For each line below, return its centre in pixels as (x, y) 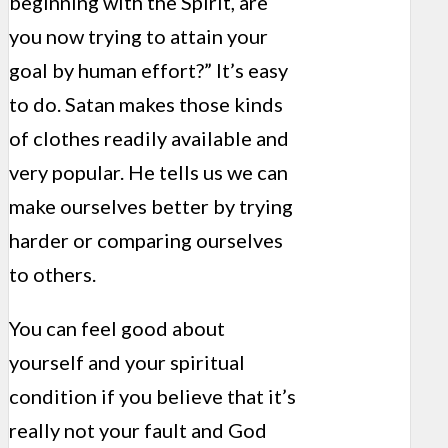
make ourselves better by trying (151, 206)
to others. (52, 274)
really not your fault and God (138, 430)
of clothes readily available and (149, 138)
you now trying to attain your (138, 36)
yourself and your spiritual (127, 362)
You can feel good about (117, 328)
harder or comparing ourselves (146, 240)
